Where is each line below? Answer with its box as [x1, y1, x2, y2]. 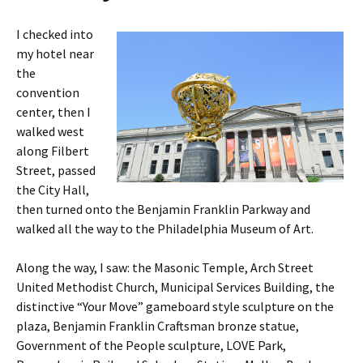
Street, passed [16, 162, 96, 179]
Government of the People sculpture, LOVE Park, [16, 337, 286, 354]
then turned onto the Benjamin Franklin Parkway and [16, 201, 310, 218]
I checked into [16, 26, 93, 43]
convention [16, 84, 79, 101]
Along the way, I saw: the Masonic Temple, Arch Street [16, 259, 314, 276]
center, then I [16, 104, 91, 121]
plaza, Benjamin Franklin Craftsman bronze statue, [16, 318, 299, 335]
